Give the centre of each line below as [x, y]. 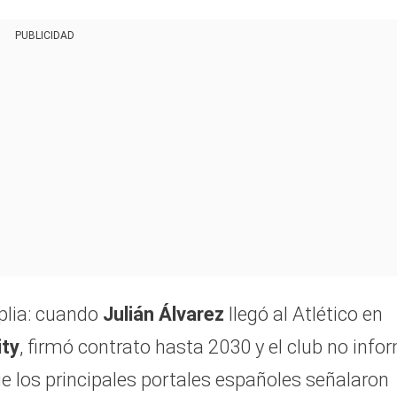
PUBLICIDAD [44, 35]
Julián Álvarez [163, 314]
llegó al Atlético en [304, 314]
